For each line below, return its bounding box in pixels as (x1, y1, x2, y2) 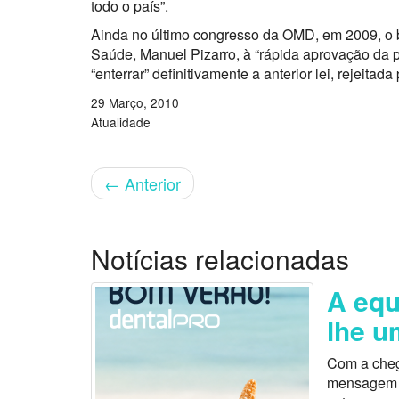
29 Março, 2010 (91, 94, 179, 111)
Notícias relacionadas (91, 240, 349, 278)
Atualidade (91, 113, 151, 131)
